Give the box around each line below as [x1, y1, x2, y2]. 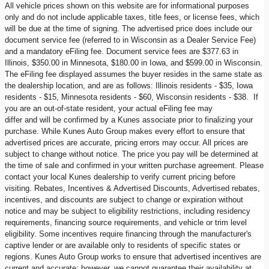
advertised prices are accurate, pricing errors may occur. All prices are [5, 138, 248, 148]
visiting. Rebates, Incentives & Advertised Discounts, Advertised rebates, [5, 184, 260, 193]
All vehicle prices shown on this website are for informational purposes [5, 1, 249, 11]
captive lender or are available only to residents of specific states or [5, 241, 240, 250]
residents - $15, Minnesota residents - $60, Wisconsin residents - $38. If [5, 92, 258, 102]
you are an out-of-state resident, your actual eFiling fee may [5, 104, 213, 113]
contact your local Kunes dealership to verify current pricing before [5, 172, 235, 182]
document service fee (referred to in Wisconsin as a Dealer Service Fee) [5, 35, 256, 45]
